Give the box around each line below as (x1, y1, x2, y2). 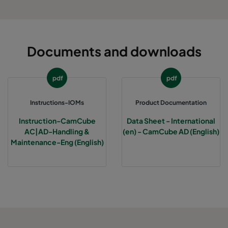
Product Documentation (135, 98, 207, 106)
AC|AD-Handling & (24, 126, 90, 136)
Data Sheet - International (127, 116, 215, 125)
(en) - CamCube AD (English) (123, 126, 219, 136)
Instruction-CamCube (18, 116, 96, 125)
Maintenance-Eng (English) (10, 137, 104, 147)
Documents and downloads (26, 42, 202, 60)
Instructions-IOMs (30, 98, 84, 106)
